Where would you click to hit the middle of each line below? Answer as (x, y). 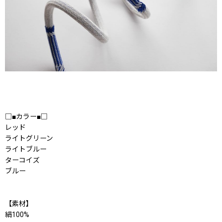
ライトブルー (26, 149)
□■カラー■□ (26, 116)
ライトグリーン (29, 138)
